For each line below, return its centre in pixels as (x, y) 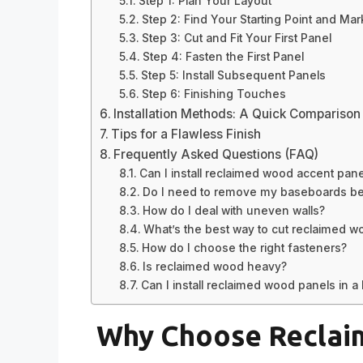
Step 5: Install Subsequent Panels (233, 76)
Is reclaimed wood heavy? (214, 267)
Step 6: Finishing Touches (214, 94)
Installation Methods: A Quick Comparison (237, 114)
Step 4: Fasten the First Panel (223, 57)
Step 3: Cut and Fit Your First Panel (236, 38)
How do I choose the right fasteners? (244, 248)
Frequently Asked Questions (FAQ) (216, 155)
